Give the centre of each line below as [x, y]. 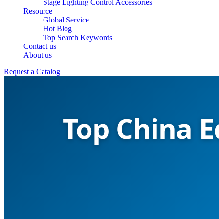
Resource [38, 11]
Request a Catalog [32, 72]
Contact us [40, 46]
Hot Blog [57, 29]
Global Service [66, 20]
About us [38, 55]
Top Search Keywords [78, 37]
